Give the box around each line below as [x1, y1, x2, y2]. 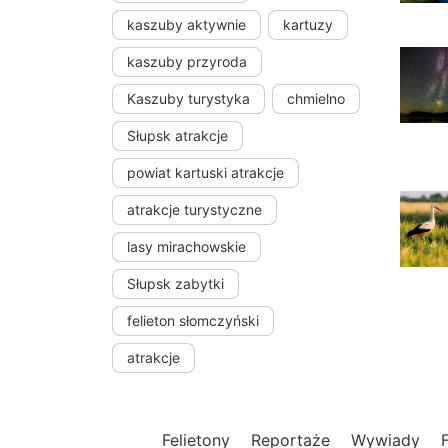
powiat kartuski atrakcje [127, 164, 284, 182]
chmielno [287, 90, 345, 108]
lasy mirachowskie [127, 238, 246, 256]
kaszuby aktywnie [127, 16, 246, 34]
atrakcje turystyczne [127, 201, 262, 219]
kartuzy [283, 16, 333, 34]
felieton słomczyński [127, 312, 259, 330]
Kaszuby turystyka [127, 90, 250, 108]
